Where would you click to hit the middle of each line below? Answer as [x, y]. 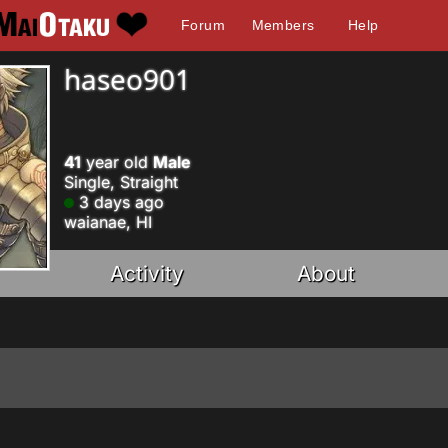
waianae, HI [108, 222]
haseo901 [127, 79]
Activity [147, 273]
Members [283, 25]
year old [117, 162]
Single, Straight [121, 182]
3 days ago [119, 202]
